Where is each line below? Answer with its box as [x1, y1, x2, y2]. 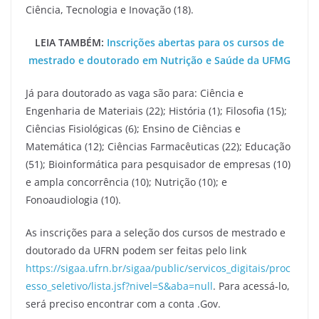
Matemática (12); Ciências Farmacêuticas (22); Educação [26, 140, 291, 153]
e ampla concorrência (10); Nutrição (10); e [26, 175, 227, 189]
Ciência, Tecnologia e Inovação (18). [26, 3, 194, 16]
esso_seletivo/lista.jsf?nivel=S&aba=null [26, 279, 213, 293]
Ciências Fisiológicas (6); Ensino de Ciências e [26, 122, 241, 135]
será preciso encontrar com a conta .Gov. [26, 297, 221, 310]
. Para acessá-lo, [213, 279, 290, 293]
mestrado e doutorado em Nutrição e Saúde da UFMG [28, 53, 291, 67]
